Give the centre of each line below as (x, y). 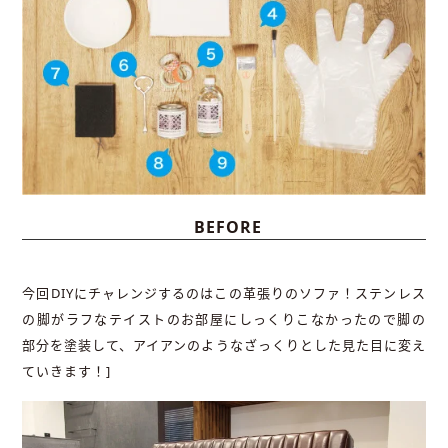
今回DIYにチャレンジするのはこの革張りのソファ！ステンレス (224, 293)
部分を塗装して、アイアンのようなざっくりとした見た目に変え (224, 345)
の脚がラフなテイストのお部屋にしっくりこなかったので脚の (224, 319)
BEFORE (228, 227)
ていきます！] (67, 371)
